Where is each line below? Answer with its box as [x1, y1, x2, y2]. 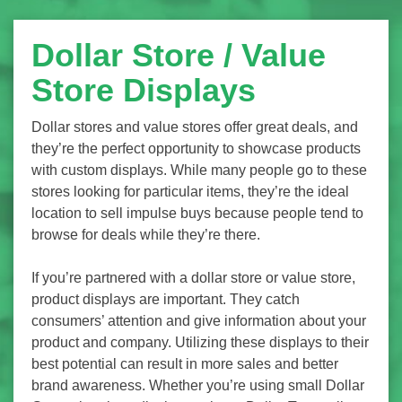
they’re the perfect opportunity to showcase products [31, 141, 361, 157]
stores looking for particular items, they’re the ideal [31, 184, 349, 200]
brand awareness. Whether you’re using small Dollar [31, 378, 364, 394]
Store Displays [31, 72, 256, 109]
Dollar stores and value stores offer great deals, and [31, 119, 358, 135]
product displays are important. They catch [31, 292, 300, 308]
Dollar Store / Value [31, 37, 326, 74]
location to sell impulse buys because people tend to [31, 205, 363, 222]
